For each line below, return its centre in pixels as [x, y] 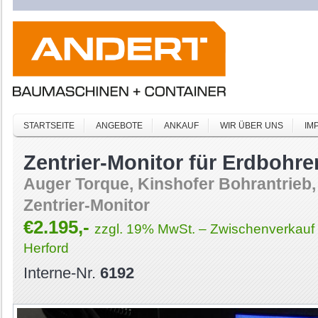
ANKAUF [181, 125]
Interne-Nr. [61, 273]
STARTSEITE [49, 125]
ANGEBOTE [119, 125]
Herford [46, 247]
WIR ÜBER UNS [251, 125]
